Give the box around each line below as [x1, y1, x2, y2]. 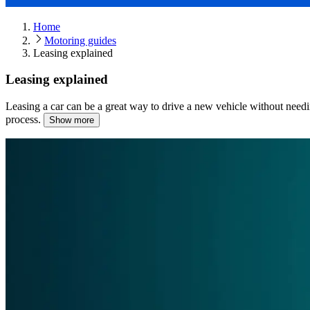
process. [6, 113, 41, 126]
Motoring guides [44, 34, 116, 46]
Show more [49, 115, 94, 126]
